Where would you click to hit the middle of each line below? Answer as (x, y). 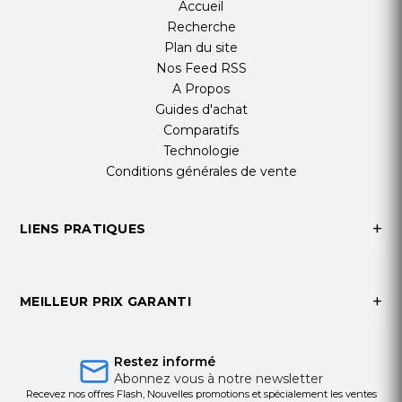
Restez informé (165, 362)
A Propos (201, 89)
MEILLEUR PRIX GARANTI (105, 302)
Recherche (201, 27)
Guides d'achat (201, 110)
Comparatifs (201, 131)
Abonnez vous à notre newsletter (218, 379)
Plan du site (201, 48)
